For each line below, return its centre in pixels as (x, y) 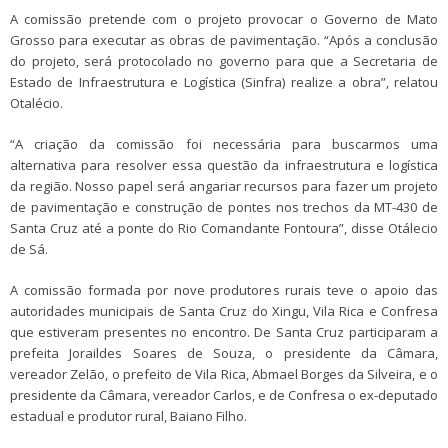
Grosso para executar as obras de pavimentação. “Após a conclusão (224, 40)
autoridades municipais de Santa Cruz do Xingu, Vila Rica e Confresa (224, 311)
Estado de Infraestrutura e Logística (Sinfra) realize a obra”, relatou (224, 82)
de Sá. (29, 249)
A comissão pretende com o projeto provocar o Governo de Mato (224, 19)
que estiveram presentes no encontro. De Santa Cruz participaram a (224, 332)
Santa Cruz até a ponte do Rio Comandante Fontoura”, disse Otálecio (224, 228)
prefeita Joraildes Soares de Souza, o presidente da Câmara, (224, 353)
